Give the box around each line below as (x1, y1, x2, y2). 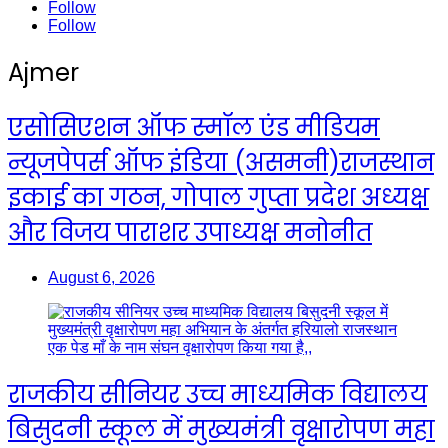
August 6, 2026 (48, 269, 155, 287)
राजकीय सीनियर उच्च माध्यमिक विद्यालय (8, 378, 427, 412)
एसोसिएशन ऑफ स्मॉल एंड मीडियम (8, 110, 380, 144)
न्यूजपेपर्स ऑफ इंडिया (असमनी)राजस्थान (8, 145, 434, 179)
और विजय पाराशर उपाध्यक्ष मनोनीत (8, 215, 372, 249)
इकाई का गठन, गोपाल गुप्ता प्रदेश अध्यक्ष (8, 180, 429, 214)
